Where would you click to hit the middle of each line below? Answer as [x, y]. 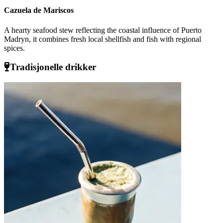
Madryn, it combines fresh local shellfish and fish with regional [103, 39]
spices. [14, 48]
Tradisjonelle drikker [53, 67]
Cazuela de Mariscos [39, 10]
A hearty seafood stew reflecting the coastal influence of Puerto [103, 30]
